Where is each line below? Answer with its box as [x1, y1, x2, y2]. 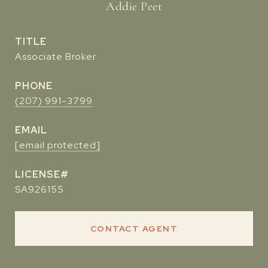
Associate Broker [15, 50, 96, 63]
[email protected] [15, 139, 100, 151]
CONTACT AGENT [90, 223, 178, 234]
